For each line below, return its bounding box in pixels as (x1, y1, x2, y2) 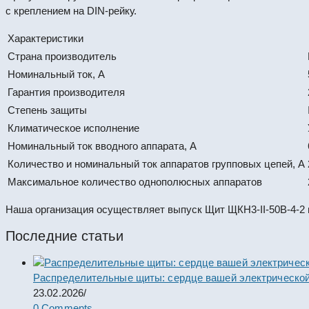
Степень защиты (8, 103, 87, 116)
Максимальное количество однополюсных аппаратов (8, 175, 262, 188)
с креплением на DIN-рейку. (6, 4, 137, 17)
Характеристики (8, 32, 83, 44)
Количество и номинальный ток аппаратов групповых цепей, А (8, 157, 305, 170)
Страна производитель (8, 50, 117, 62)
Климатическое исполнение (8, 121, 139, 134)
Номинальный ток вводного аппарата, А (8, 139, 197, 152)
